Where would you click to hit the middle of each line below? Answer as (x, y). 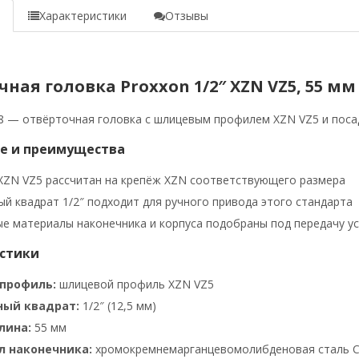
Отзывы (186, 16)
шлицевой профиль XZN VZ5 (135, 284)
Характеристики (83, 16)
